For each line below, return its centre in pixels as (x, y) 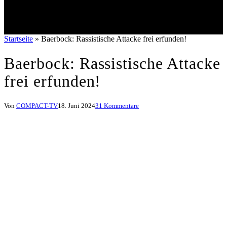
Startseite (18, 39)
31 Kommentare (117, 106)
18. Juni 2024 (77, 106)
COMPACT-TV (37, 106)
